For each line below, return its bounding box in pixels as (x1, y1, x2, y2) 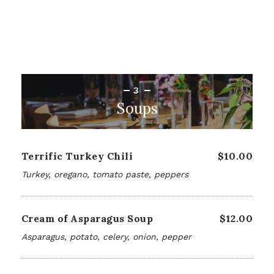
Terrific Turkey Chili (21, 150, 133, 162)
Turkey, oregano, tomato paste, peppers (21, 169, 188, 179)
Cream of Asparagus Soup (21, 212, 154, 224)
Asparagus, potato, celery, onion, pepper (21, 232, 191, 242)
